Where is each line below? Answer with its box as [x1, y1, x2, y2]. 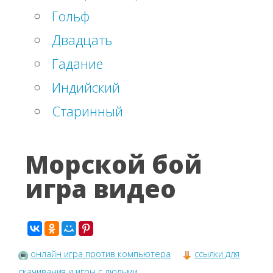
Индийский [52, 78, 120, 97]
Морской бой [25, 147, 203, 182]
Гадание [52, 54, 103, 73]
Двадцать [52, 30, 112, 49]
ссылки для [194, 247, 239, 260]
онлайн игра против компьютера [30, 247, 171, 260]
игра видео [25, 172, 177, 206]
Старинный [52, 102, 123, 121]
